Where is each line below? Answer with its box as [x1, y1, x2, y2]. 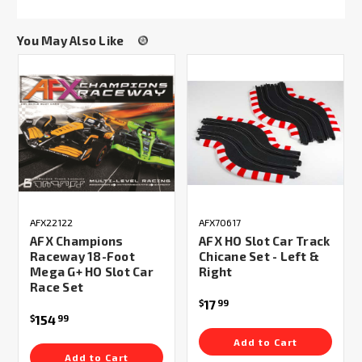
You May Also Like [17, 32, 124, 48]
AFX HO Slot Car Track [199, 233, 330, 248]
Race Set [30, 279, 83, 294]
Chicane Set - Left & [199, 248, 319, 263]
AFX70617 [199, 216, 241, 228]
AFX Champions [30, 233, 124, 248]
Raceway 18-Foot [30, 248, 135, 263]
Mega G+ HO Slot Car [30, 263, 154, 279]
